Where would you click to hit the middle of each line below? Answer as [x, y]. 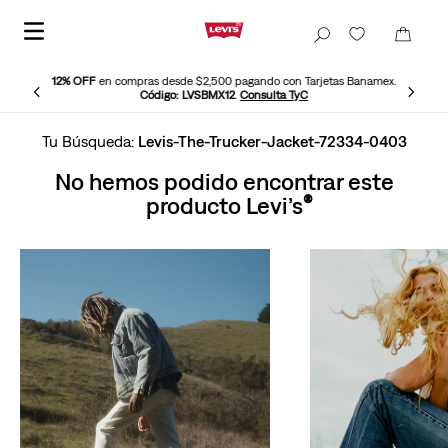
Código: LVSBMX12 [187, 95]
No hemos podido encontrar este [224, 181]
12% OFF [74, 81]
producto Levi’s [224, 205]
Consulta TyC [274, 95]
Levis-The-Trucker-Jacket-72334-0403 [272, 141]
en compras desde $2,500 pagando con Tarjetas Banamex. [246, 81]
